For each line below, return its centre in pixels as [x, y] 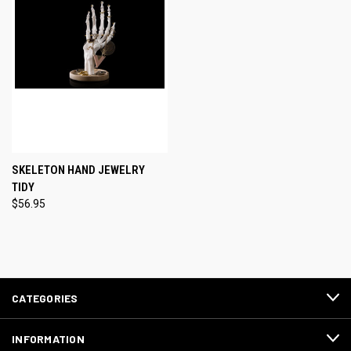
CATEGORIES [45, 298]
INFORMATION [48, 338]
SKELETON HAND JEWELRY [78, 170]
